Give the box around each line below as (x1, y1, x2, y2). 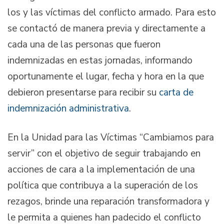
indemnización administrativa (7, 102, 129, 115)
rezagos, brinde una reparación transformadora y (7, 194, 209, 208)
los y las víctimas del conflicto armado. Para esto (7, 6, 216, 19)
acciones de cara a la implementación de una (7, 162, 195, 176)
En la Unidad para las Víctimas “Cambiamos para (7, 130, 214, 144)
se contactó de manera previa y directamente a (7, 22, 205, 35)
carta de (156, 86, 193, 99)
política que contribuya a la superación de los (7, 178, 198, 192)
